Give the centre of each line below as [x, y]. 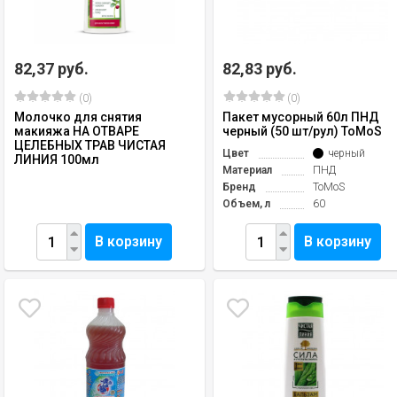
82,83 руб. [260, 69]
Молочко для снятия [78, 117]
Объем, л [247, 204]
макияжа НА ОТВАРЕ [77, 131]
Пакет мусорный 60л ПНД [301, 117]
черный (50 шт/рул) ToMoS [303, 131]
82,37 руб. [51, 69]
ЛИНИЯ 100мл [57, 160]
